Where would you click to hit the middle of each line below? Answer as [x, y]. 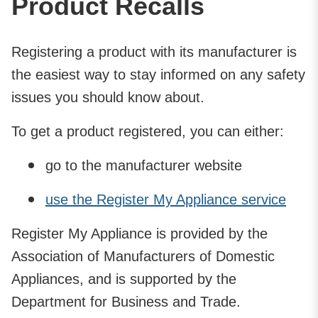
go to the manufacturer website [144, 165]
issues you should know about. [108, 97]
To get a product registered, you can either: [148, 131]
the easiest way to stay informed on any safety [158, 74]
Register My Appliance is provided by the [139, 233]
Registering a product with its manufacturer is [154, 51]
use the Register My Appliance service [166, 199]
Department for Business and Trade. [126, 301]
